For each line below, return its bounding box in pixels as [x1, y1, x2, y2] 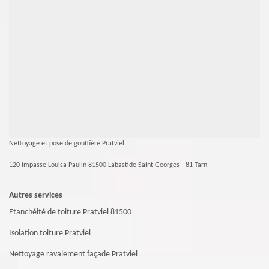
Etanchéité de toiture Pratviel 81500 [9, 207, 131, 217]
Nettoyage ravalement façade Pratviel [9, 249, 138, 259]
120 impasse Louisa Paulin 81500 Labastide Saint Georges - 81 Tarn [9, 161, 207, 169]
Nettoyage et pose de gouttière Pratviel [9, 139, 124, 147]
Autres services [9, 190, 62, 200]
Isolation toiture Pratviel [9, 228, 91, 238]
